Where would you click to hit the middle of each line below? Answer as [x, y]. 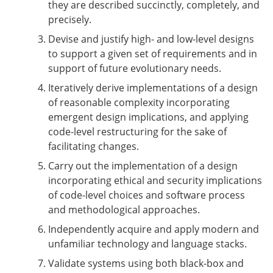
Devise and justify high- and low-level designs [151, 39]
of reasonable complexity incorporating [139, 102]
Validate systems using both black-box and [146, 263]
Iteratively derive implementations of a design [153, 88]
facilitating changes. [94, 146]
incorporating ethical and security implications [155, 180]
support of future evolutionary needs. [135, 68]
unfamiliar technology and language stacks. [147, 244]
